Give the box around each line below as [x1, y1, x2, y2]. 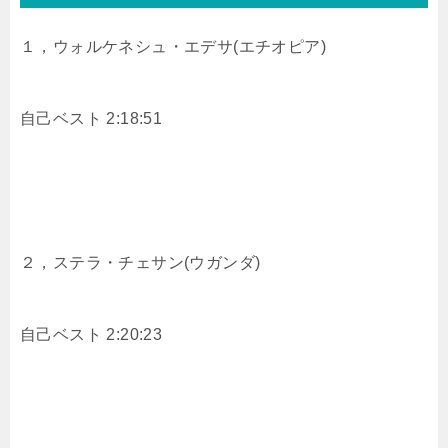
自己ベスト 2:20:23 [20, 325, 163, 343]
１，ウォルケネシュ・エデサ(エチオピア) [20, 37, 326, 55]
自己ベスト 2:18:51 [20, 109, 163, 127]
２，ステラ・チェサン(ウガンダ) [20, 253, 261, 271]
